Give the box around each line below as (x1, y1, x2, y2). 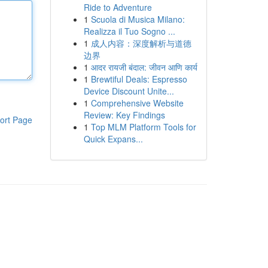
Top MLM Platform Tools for (90, 121, 196, 133)
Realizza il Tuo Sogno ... (83, 25, 175, 37)
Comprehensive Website (90, 97, 184, 109)
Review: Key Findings (83, 109, 165, 121)
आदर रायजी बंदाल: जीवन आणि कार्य (90, 61, 197, 73)
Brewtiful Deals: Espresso (90, 73, 187, 85)
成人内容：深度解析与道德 (90, 37, 191, 49)
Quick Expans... (83, 133, 143, 145)
